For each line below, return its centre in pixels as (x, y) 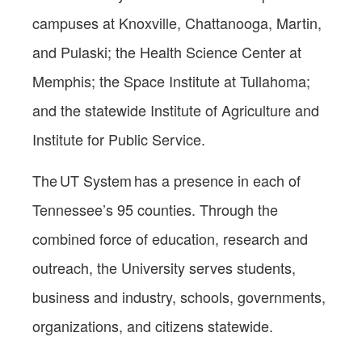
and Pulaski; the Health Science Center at (167, 51)
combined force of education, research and (170, 238)
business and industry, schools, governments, (179, 296)
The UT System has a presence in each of (166, 180)
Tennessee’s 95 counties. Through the (155, 209)
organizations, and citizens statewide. (155, 325)
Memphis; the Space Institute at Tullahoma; (171, 80)
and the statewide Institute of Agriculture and (176, 109)
